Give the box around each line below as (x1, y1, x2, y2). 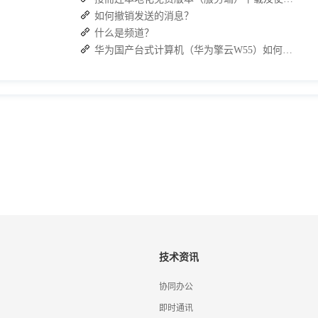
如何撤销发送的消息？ (94, 11, 194, 22)
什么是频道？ (94, 28, 154, 39)
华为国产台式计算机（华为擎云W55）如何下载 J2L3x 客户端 (283, 45, 292, 56)
